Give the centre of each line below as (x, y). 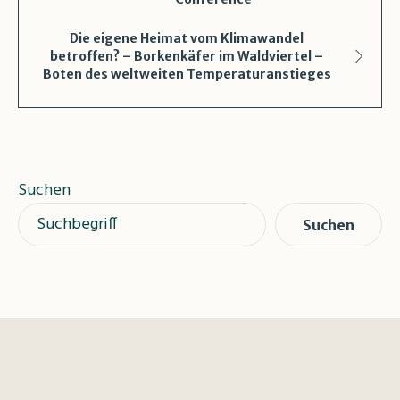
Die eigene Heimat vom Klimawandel (187, 39)
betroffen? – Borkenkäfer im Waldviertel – (187, 57)
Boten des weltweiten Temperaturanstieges (187, 75)
